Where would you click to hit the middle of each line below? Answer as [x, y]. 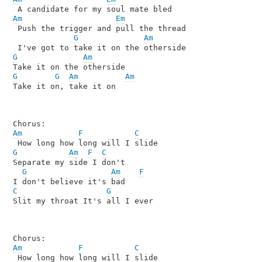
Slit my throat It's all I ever [83, 201]
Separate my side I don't [71, 162]
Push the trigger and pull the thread [101, 28]
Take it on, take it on [64, 86]
